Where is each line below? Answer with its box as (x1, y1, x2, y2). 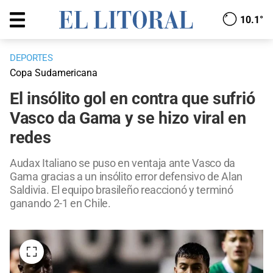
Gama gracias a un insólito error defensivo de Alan (10, 170, 243, 183)
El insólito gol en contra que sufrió (10, 89, 255, 109)
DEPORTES (10, 52, 53, 64)
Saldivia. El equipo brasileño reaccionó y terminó (10, 183, 233, 197)
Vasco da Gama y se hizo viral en (10, 108, 246, 129)
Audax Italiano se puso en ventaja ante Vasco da (10, 157, 235, 170)
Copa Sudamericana (10, 67, 97, 79)
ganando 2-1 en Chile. (10, 197, 111, 210)
